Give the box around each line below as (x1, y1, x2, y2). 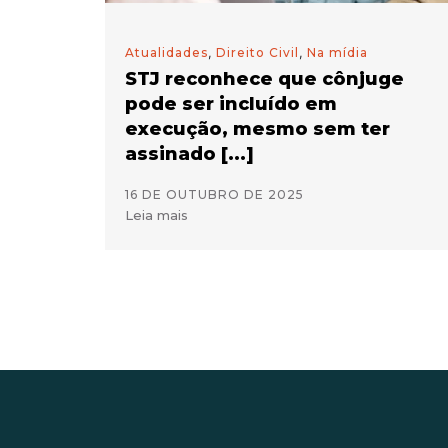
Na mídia (306, 45, 368, 60)
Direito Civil (215, 45, 299, 60)
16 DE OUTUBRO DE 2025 (124, 187, 304, 202)
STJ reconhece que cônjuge (124, 68, 404, 90)
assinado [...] (124, 143, 254, 165)
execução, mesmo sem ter (124, 118, 390, 140)
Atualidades (124, 45, 208, 60)
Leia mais (124, 207, 188, 223)
